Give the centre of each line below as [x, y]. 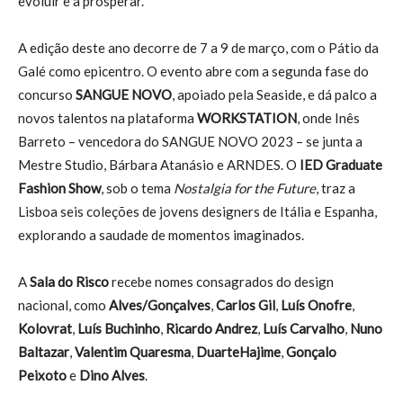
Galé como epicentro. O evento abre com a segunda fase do [193, 71]
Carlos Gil [246, 304]
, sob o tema [137, 188]
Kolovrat [45, 328]
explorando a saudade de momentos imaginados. [161, 234]
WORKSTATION [247, 117]
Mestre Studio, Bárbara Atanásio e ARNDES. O [159, 164]
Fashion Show [59, 188]
